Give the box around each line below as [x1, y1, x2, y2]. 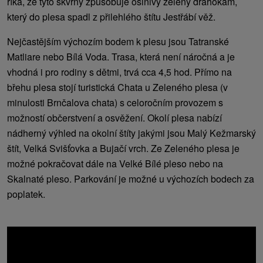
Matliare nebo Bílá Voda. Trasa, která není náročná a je [7, 49, 235, 63]
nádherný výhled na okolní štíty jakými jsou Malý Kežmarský [7, 126, 256, 140]
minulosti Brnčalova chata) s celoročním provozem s [7, 95, 223, 109]
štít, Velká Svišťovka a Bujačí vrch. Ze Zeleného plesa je [7, 141, 240, 155]
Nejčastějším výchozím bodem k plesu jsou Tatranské [7, 34, 229, 48]
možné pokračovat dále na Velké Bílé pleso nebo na [7, 156, 223, 170]
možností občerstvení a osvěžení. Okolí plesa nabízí [7, 110, 222, 124]
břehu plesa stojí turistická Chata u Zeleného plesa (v [7, 80, 228, 94]
